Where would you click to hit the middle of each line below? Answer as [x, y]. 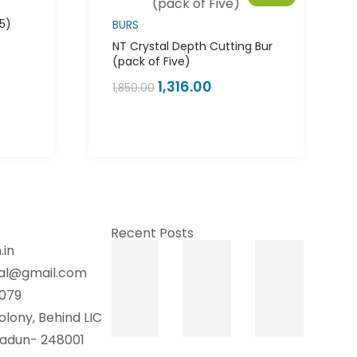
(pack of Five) [152, 62]
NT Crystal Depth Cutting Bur [193, 47]
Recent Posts [152, 233]
